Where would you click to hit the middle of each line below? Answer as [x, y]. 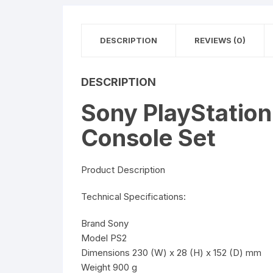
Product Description [123, 170]
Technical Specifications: [133, 197]
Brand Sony [105, 223]
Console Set [148, 138]
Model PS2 [104, 238]
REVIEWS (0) [220, 40]
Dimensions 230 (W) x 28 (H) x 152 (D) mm [171, 253]
